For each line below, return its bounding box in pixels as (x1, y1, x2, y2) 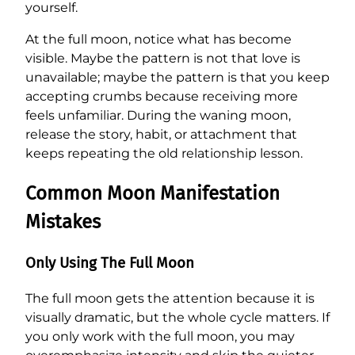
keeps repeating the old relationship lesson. (25, 146, 303, 162)
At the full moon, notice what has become (25, 32, 292, 48)
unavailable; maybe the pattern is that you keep (25, 70, 330, 86)
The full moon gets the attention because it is (25, 290, 315, 306)
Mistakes (25, 210, 101, 233)
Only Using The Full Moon (25, 254, 194, 272)
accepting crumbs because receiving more (25, 89, 298, 105)
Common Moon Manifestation (25, 181, 280, 204)
